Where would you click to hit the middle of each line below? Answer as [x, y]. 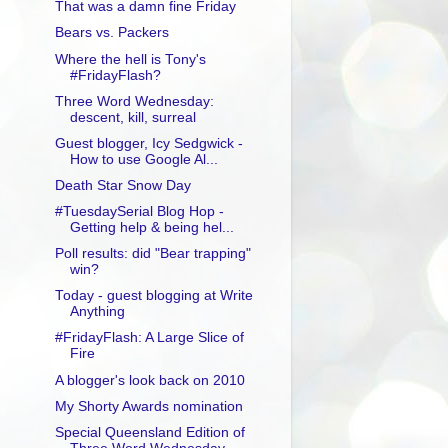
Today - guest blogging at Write [153, 296]
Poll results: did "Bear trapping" [152, 254]
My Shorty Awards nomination [148, 406]
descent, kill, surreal [132, 117]
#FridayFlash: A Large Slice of [149, 338]
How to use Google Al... [143, 159]
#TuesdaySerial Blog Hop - [139, 211]
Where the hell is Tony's [130, 59]
